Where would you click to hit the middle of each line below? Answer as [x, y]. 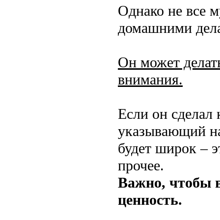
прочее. [141, 166]
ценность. [150, 200]
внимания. [150, 80]
